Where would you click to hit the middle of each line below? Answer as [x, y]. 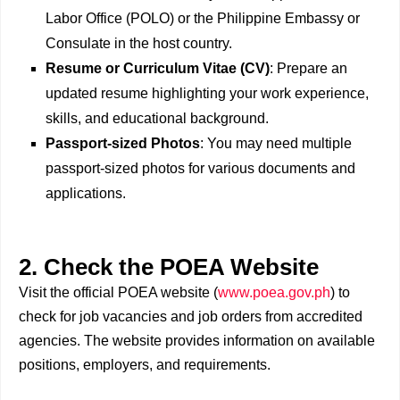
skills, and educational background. [157, 119]
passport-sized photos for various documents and [200, 169]
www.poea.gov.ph [274, 293]
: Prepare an [308, 69]
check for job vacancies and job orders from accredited [191, 317]
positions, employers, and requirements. [145, 365]
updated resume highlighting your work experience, [207, 94]
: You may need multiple [276, 144]
